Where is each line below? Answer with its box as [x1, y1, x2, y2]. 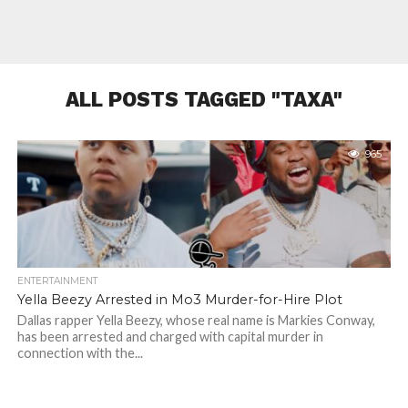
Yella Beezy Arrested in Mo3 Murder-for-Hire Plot [16, 291, 342, 308]
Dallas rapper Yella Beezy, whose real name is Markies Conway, [16, 312, 375, 328]
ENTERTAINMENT [16, 275, 97, 287]
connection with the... [16, 345, 143, 361]
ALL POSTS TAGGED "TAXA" [65, 87, 342, 111]
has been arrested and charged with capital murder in [16, 329, 323, 344]
